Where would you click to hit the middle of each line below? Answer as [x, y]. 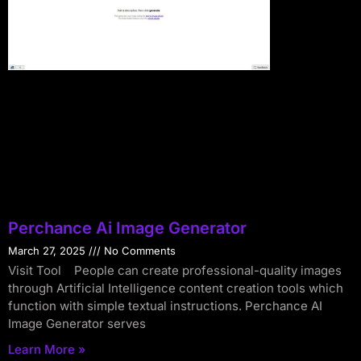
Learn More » [47, 350]
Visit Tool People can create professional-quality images [175, 271]
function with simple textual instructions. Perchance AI [165, 306]
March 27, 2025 [48, 251]
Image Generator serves [77, 324]
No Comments [138, 251]
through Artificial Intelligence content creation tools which [176, 288]
